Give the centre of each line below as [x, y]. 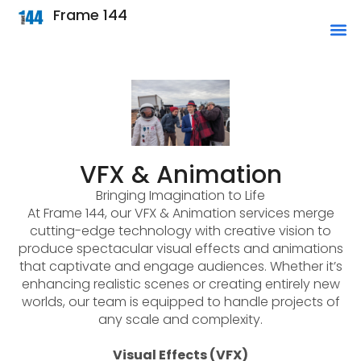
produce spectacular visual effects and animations [180, 248]
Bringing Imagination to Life [180, 195]
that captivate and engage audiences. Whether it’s [180, 266]
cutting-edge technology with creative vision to [180, 230]
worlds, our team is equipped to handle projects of [180, 301]
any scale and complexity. [180, 319]
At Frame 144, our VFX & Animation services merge [180, 213]
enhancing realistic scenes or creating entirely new [180, 284]
